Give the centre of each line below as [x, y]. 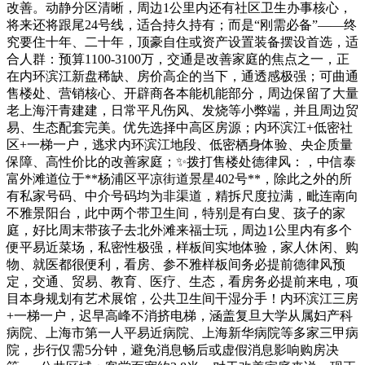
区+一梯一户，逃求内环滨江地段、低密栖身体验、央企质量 [180, 144]
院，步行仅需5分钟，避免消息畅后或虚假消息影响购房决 [173, 350]
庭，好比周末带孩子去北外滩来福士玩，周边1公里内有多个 [179, 230]
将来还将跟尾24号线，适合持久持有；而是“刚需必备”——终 [182, 24]
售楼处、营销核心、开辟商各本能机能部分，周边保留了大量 [182, 93]
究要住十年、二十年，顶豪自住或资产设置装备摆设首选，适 [182, 42]
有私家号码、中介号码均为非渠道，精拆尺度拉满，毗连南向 [182, 196]
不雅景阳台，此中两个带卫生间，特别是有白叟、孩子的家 [176, 213]
